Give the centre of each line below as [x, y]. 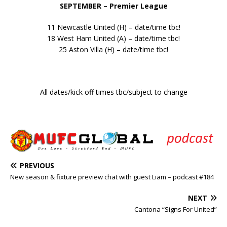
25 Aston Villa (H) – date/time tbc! [113, 49]
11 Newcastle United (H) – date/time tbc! [113, 27]
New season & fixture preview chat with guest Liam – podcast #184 [112, 177]
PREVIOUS [37, 165]
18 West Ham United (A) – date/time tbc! [113, 38]
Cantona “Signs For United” [176, 209]
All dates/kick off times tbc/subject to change [113, 92]
